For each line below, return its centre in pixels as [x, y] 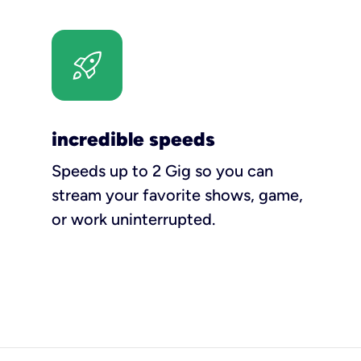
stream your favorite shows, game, [177, 195]
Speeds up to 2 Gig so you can [162, 171]
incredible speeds [133, 139]
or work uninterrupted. [133, 219]
